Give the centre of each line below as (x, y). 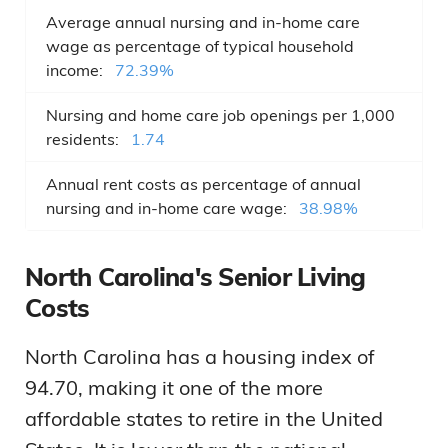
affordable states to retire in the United (204, 418)
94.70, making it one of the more (174, 387)
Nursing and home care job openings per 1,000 (220, 115)
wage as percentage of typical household (200, 46)
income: (74, 70)
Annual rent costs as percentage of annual (203, 184)
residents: (82, 139)
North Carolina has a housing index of (200, 356)
